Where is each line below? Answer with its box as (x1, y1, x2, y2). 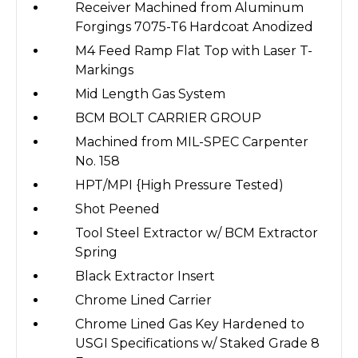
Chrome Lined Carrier (75, 292, 213, 308)
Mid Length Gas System (75, 86, 226, 101)
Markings (75, 62, 134, 78)
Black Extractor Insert (75, 268, 216, 284)
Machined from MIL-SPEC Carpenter (75, 133, 309, 149)
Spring (75, 244, 118, 260)
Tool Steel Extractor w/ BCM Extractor (75, 225, 319, 241)
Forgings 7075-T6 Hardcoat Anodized (75, 18, 314, 34)
